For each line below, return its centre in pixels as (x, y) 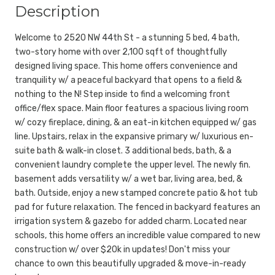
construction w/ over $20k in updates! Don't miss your (122, 249)
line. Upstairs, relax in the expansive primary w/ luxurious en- (134, 136)
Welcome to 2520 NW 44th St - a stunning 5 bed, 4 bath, (127, 37)
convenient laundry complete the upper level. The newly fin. (133, 165)
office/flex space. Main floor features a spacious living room (132, 108)
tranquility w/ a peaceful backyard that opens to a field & (128, 80)
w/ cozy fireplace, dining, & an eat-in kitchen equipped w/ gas (136, 122)
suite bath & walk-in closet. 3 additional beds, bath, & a (123, 150)
